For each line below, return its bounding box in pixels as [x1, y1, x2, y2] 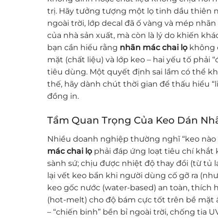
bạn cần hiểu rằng [47, 42, 120, 52]
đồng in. [47, 91, 79, 101]
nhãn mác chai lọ [120, 42, 187, 52]
